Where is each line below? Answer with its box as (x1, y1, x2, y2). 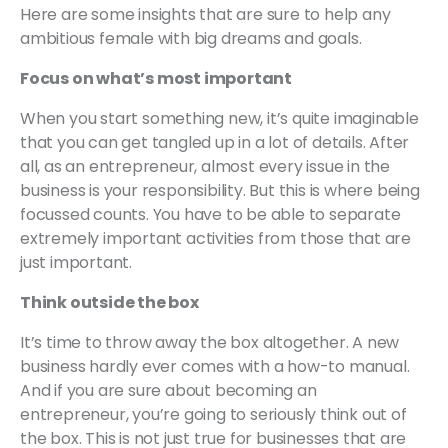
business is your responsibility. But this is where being (20, 178, 420, 202)
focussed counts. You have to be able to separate (20, 202, 401, 226)
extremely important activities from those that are (20, 226, 411, 250)
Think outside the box (20, 290, 199, 314)
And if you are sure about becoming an (20, 378, 317, 402)
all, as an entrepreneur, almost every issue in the (20, 154, 390, 178)
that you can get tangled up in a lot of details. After (20, 130, 410, 154)
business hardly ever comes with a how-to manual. (20, 354, 410, 378)
